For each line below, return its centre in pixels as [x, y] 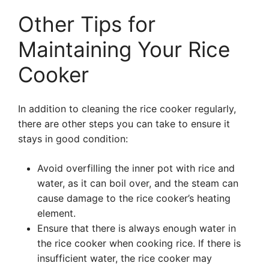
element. [56, 213]
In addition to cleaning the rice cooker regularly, [127, 109]
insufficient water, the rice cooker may [125, 258]
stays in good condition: [73, 139]
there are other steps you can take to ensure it [124, 124]
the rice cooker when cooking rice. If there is [139, 243]
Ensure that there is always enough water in [137, 228]
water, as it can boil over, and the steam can [138, 183]
